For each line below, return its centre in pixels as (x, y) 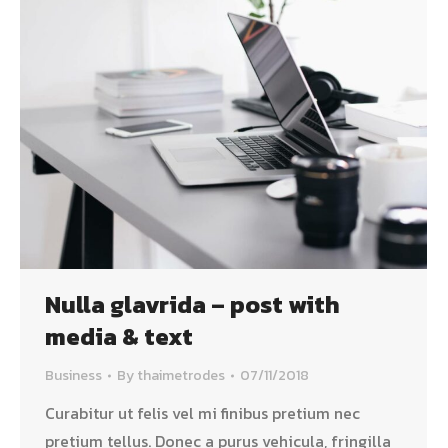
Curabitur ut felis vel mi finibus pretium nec (202, 412)
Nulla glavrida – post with (192, 304)
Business (73, 375)
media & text (119, 336)
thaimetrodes (181, 375)
